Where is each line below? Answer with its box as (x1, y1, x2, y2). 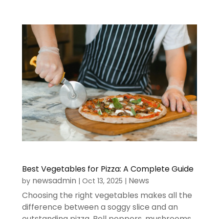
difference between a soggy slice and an (22, 201, 178, 213)
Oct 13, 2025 (82, 175, 123, 186)
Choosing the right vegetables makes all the (22, 189, 192, 201)
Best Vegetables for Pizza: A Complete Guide (22, 163, 194, 175)
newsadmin (32, 175, 76, 186)
